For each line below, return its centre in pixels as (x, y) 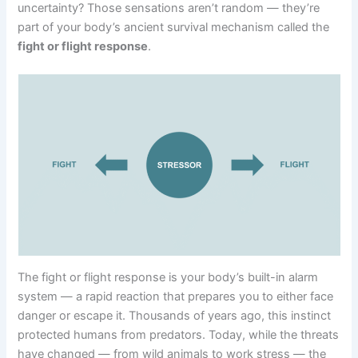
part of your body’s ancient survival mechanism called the (174, 27)
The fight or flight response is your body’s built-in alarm (168, 277)
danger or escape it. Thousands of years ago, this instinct (175, 315)
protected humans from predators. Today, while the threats (179, 334)
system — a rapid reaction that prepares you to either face (176, 296)
